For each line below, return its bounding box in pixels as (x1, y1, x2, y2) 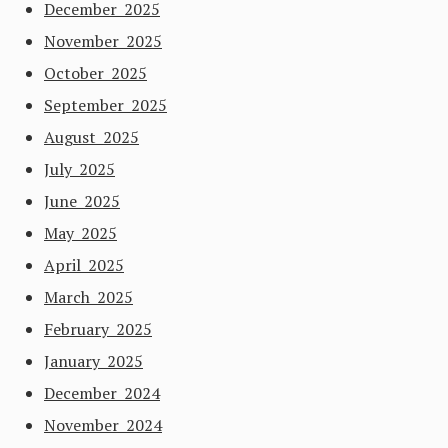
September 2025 (44, 94, 167, 116)
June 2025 (44, 190, 120, 212)
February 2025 (44, 318, 152, 340)
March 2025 (44, 286, 133, 308)
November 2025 (44, 30, 162, 52)
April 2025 (44, 254, 124, 276)
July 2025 (44, 158, 115, 180)
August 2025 (44, 126, 139, 148)
